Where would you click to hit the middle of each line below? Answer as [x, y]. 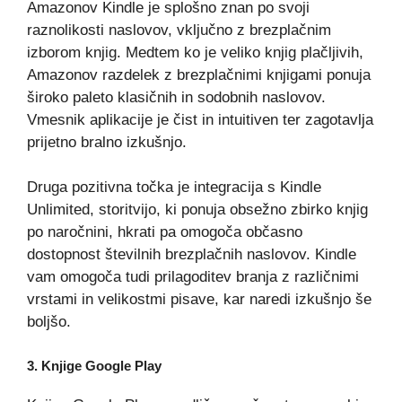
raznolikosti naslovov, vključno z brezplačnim [179, 30]
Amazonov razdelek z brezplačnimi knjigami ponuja [199, 74]
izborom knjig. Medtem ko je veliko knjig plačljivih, [195, 52]
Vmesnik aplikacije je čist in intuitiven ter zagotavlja [200, 119]
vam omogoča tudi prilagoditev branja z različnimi [193, 277]
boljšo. [49, 322]
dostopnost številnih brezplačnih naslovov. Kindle [192, 254]
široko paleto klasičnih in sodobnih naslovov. [176, 97]
